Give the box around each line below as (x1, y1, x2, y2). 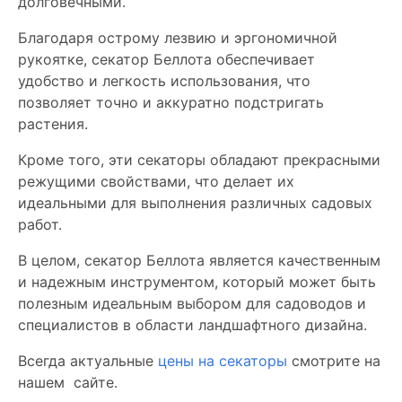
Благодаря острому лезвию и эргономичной (18, 29, 337, 47)
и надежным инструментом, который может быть (18, 273, 376, 291)
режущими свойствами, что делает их (18, 172, 294, 190)
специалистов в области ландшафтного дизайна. (18, 316, 367, 334)
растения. (18, 115, 88, 133)
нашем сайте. (18, 373, 118, 391)
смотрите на (287, 352, 380, 370)
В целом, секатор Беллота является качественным (18, 251, 380, 269)
